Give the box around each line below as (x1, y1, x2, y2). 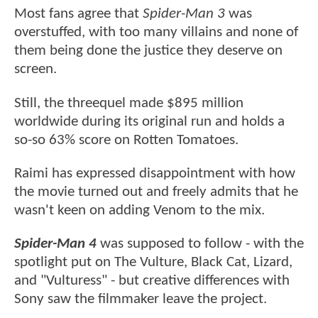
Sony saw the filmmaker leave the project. (14, 292, 267, 307)
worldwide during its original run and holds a (14, 114, 285, 129)
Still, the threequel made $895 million (14, 95, 243, 111)
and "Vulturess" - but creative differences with (14, 273, 290, 289)
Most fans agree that (14, 6, 143, 22)
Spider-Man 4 (14, 236, 97, 252)
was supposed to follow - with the (97, 236, 304, 252)
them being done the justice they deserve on (14, 43, 283, 59)
